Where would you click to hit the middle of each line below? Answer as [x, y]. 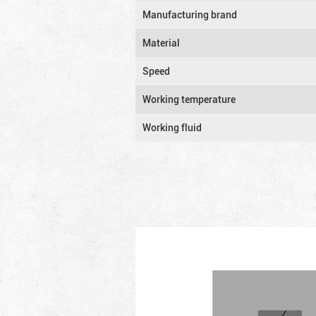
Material [161, 42]
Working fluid [172, 127]
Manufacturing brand [190, 14]
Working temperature [189, 99]
